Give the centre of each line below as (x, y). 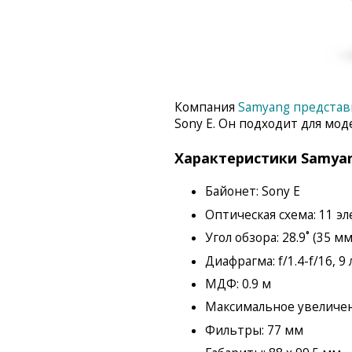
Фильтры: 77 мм (254, 330)
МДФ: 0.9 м (238, 284)
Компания (206, 108)
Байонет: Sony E (252, 192)
